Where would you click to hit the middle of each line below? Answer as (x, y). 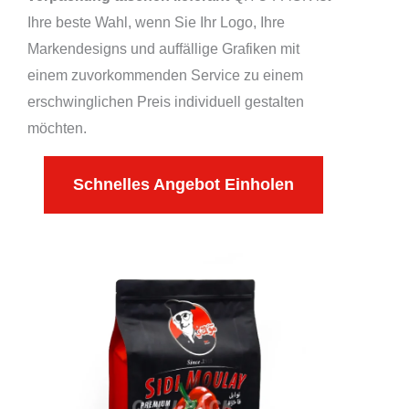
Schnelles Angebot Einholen (184, 184)
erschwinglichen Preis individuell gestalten (166, 101)
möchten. (57, 128)
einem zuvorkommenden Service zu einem (165, 75)
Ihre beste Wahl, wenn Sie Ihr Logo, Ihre (156, 22)
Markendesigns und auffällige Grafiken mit (163, 48)
